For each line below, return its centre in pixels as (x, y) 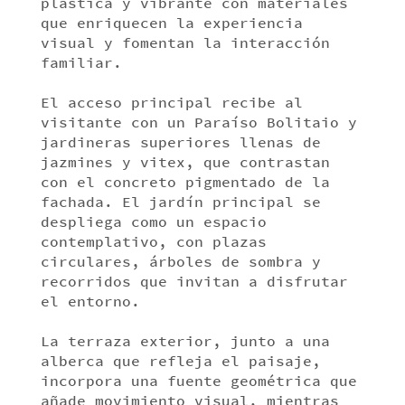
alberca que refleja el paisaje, (180, 361)
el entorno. (90, 301)
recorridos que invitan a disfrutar (194, 282)
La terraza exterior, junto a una (185, 341)
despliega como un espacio (153, 222)
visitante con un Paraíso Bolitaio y (198, 122)
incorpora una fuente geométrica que (198, 381)
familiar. (81, 63)
